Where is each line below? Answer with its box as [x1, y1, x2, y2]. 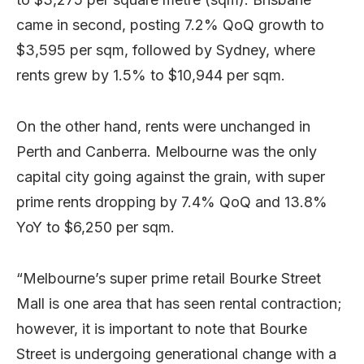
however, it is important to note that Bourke [16, 319, 307, 337]
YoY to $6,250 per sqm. [16, 218, 175, 236]
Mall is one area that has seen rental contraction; [16, 294, 342, 312]
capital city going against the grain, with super [16, 167, 325, 185]
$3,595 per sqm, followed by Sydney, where [16, 41, 315, 58]
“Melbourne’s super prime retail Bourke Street [16, 269, 321, 287]
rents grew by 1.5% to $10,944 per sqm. [16, 66, 285, 84]
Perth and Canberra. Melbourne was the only [16, 142, 317, 160]
